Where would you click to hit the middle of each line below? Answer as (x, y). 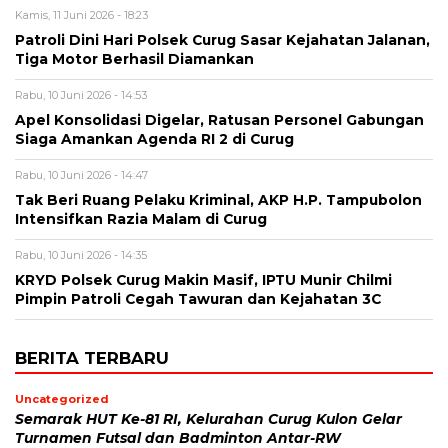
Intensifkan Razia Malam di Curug (141, 218)
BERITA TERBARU (92, 357)
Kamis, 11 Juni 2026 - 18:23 (81, 14)
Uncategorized (62, 398)
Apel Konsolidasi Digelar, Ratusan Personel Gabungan (219, 119)
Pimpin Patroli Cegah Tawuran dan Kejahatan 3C (198, 298)
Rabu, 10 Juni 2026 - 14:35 (81, 254)
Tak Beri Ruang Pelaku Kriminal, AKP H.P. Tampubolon (218, 199)
